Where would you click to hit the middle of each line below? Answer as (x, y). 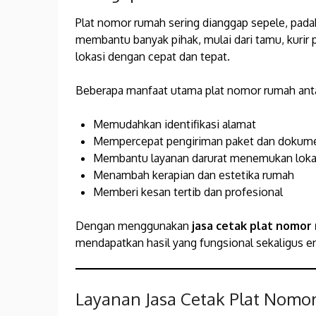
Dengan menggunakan (134, 226)
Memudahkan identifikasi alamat (175, 124)
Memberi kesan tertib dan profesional (188, 192)
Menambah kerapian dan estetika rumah (194, 175)
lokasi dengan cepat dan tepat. (153, 57)
